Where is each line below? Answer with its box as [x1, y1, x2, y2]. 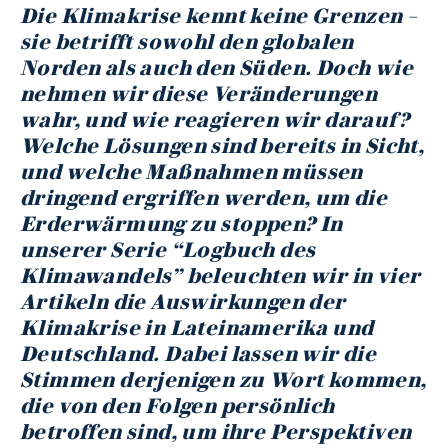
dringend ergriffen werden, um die [20, 185, 388, 210]
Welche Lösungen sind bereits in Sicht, [20, 133, 425, 158]
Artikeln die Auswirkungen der [20, 289, 346, 314]
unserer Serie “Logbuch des [20, 237, 316, 262]
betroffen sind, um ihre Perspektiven [20, 419, 412, 444]
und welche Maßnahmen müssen [20, 159, 363, 184]
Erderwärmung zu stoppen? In [20, 211, 343, 236]
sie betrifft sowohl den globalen [20, 29, 354, 54]
